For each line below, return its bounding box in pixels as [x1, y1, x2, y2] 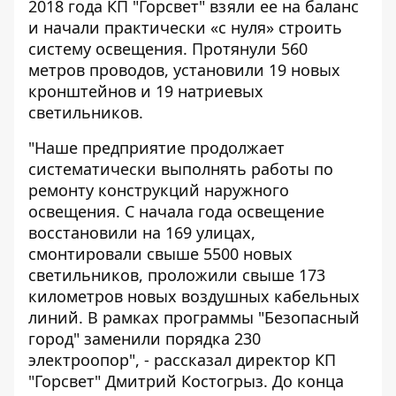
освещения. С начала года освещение [28, 201, 324, 222]
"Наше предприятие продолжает [28, 137, 285, 158]
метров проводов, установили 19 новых [28, 59, 340, 80]
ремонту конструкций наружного [28, 179, 289, 201]
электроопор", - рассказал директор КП [28, 349, 336, 370]
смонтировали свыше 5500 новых [28, 243, 293, 264]
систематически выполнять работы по [28, 158, 333, 179]
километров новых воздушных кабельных [28, 286, 360, 307]
